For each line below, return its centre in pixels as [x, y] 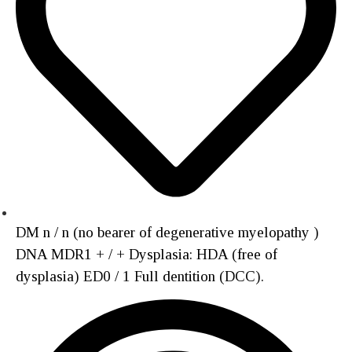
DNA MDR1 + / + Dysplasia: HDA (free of [147, 254]
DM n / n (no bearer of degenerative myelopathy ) [167, 232]
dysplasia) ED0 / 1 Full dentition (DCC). [140, 276]
